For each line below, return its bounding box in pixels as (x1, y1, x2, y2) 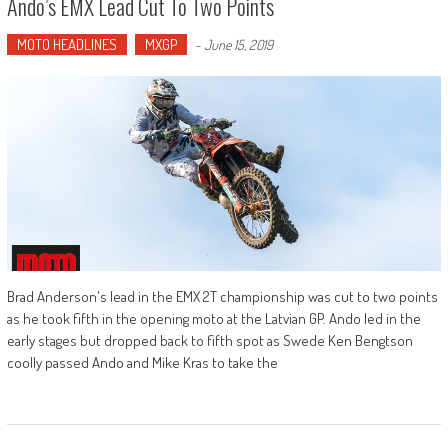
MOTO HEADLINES (16, 34, 117, 54)
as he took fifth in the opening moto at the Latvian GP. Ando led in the (6, 309, 421, 329)
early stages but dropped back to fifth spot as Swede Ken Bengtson (6, 331, 413, 351)
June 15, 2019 (203, 35, 273, 53)
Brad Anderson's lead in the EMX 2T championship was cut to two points (6, 287, 438, 307)
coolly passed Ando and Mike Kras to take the (6, 353, 278, 373)
